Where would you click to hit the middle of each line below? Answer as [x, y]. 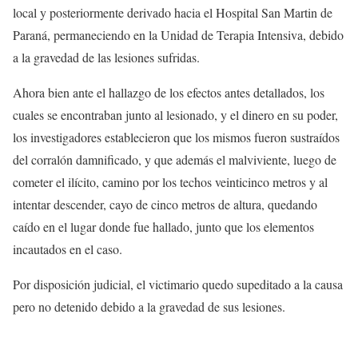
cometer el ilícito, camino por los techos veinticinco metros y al [170, 182]
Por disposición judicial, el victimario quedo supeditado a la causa [178, 284]
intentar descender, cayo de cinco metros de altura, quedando [165, 204]
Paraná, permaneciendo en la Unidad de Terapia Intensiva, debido [178, 35]
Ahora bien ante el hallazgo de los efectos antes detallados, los [169, 92]
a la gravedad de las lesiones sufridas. [106, 57]
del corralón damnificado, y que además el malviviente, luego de [175, 159]
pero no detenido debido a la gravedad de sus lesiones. [149, 306]
